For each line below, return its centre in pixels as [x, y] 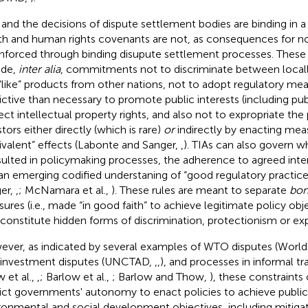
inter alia [39, 69]
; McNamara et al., [65, 190]
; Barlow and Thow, [161, 276]
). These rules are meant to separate [200, 190]
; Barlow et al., [76, 276]
